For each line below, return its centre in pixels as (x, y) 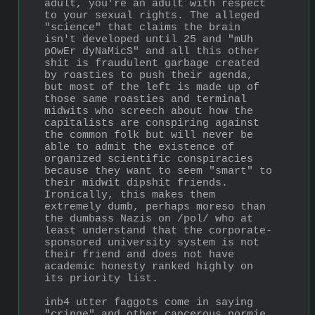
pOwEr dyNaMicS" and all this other (152, 51)
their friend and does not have (139, 255)
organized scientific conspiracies (149, 159)
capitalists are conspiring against (152, 123)
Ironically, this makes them (130, 195)
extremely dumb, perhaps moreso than (155, 207)
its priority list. (101, 278)
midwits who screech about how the (149, 111)
